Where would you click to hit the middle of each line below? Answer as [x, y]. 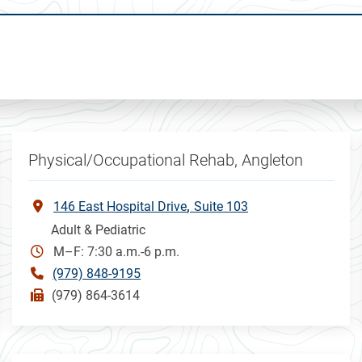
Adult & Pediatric [99, 229]
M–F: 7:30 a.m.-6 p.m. [117, 251]
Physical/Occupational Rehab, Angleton [166, 160]
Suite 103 [221, 206]
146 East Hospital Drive [120, 206]
